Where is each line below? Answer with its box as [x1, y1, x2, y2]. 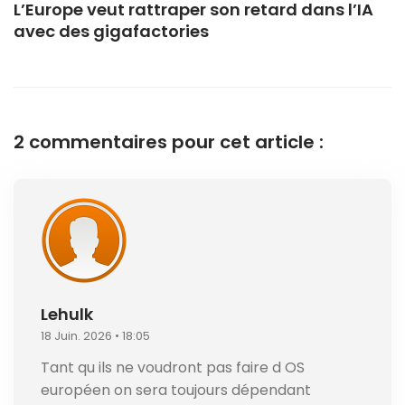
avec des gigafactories [14, 19, 209, 42]
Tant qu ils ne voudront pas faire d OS [41, 356, 305, 378]
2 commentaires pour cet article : [14, 128, 324, 155]
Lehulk [41, 302, 93, 325]
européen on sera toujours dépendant [41, 379, 311, 400]
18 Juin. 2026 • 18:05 [41, 326, 150, 344]
